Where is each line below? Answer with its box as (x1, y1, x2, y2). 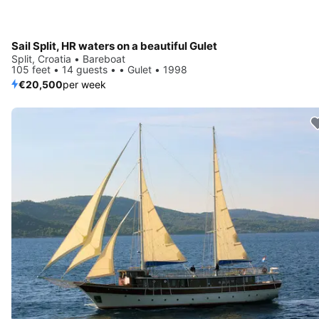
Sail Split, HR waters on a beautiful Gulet (11, 38, 217, 53)
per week (63, 78, 106, 90)
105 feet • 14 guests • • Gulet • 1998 (11, 63, 187, 75)
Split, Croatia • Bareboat (11, 52, 125, 65)
